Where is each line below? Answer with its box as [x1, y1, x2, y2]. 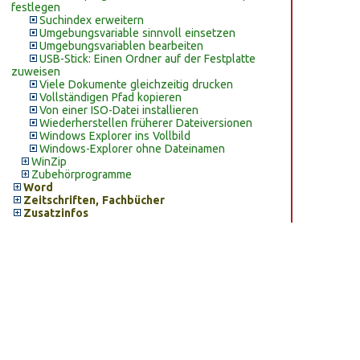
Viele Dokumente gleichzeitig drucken [39, 78, 233, 91]
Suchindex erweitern [39, 14, 144, 27]
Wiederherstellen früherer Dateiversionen [39, 117, 252, 129]
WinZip [31, 155, 67, 168]
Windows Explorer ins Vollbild [39, 129, 190, 142]
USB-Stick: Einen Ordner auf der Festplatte [39, 52, 256, 65]
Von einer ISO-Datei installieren [39, 104, 198, 117]
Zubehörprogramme [31, 168, 132, 181]
